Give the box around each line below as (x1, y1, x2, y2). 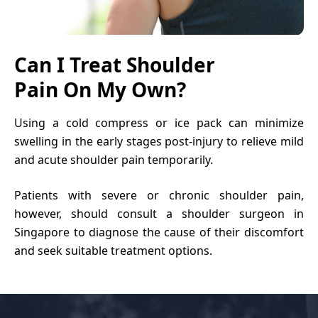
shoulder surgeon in (182, 205, 304, 221)
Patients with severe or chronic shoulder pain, (14, 187, 304, 203)
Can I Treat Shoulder (14, 50, 215, 78)
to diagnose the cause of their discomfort (70, 224, 304, 240)
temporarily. (145, 151, 213, 168)
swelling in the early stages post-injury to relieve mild (14, 133, 304, 149)
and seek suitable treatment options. (14, 242, 212, 258)
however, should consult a (14, 205, 182, 221)
